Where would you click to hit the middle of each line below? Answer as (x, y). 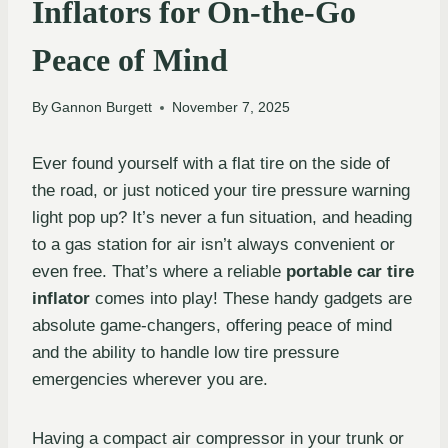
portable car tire (350, 272)
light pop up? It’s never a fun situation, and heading (222, 218)
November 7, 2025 (231, 108)
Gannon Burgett (102, 108)
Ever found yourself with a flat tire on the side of (211, 164)
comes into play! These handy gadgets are (251, 299)
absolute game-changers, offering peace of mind (212, 326)
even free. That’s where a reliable (159, 272)
